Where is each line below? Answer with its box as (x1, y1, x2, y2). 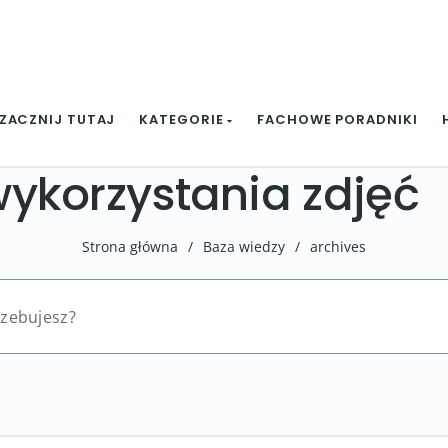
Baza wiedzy (203, 237, 285, 256)
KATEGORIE (139, 110, 228, 129)
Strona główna (82, 237, 178, 256)
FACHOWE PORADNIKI (257, 110, 418, 129)
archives (310, 237, 366, 256)
